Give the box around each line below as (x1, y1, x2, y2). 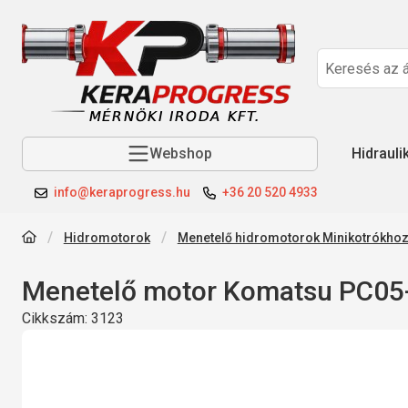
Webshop (149, 145, 212, 162)
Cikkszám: (22, 309, 91, 327)
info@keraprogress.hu (54, 184, 190, 199)
